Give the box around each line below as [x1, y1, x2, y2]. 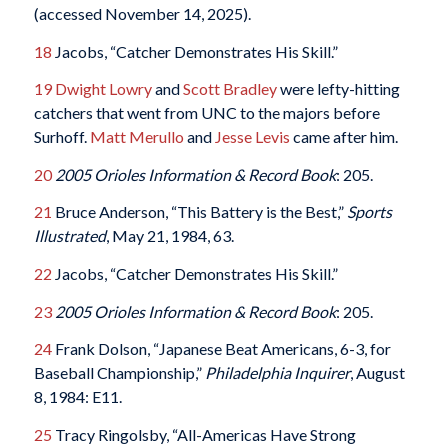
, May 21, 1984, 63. [105, 226, 234, 246]
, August [349, 363, 405, 383]
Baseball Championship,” [33, 363, 205, 383]
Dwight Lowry [54, 79, 152, 99]
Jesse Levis [214, 127, 290, 147]
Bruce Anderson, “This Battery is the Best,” [51, 202, 347, 222]
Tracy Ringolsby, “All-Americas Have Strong [51, 424, 356, 444]
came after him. [289, 127, 398, 147]
